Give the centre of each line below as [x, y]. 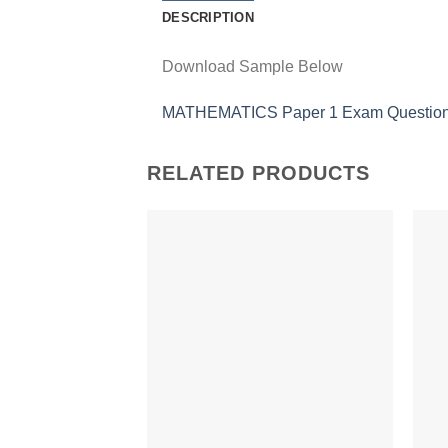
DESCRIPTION [208, 18]
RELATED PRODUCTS [258, 172]
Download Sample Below [252, 67]
